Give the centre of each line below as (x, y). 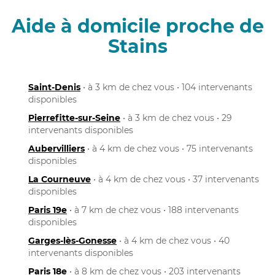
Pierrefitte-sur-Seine (74, 118)
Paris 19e (48, 210)
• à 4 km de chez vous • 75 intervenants (169, 148)
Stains (137, 46)
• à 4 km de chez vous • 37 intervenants (175, 179)
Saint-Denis (54, 87)
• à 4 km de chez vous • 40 (173, 240)
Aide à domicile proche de (137, 26)
